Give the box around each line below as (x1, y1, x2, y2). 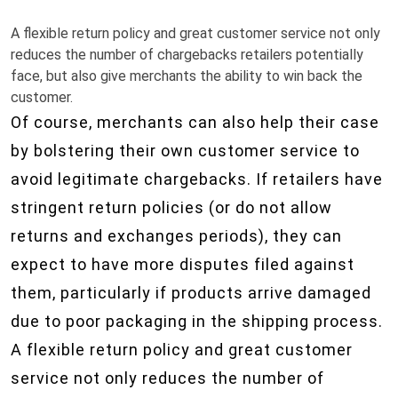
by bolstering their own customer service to (11, 141, 360, 160)
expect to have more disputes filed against (11, 255, 354, 274)
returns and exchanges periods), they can (11, 227, 342, 245)
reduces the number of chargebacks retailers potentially (11, 46, 363, 63)
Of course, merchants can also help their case (11, 113, 379, 131)
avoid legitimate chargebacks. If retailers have (11, 170, 383, 188)
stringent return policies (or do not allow (11, 198, 332, 217)
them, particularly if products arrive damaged (11, 283, 371, 302)
